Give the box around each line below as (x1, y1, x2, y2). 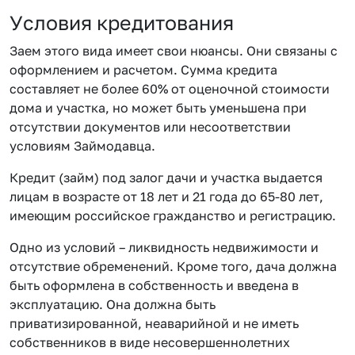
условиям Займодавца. (10, 137, 155, 154)
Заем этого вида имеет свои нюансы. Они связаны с (10, 42, 338, 59)
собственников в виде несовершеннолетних (10, 334, 290, 350)
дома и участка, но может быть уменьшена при (10, 99, 307, 116)
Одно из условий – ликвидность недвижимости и (10, 239, 319, 255)
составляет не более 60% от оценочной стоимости (10, 80, 330, 97)
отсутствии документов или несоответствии (10, 118, 291, 135)
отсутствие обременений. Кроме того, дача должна (10, 258, 337, 274)
